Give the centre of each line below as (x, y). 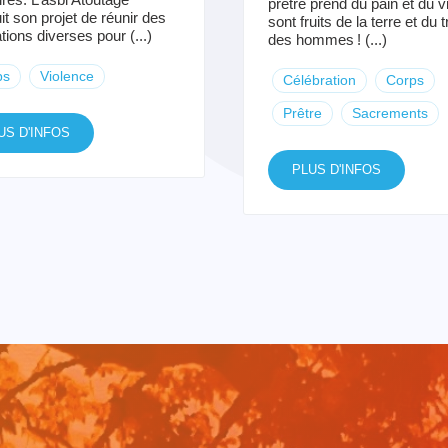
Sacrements (389, 113)
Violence (66, 76)
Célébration (319, 80)
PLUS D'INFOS (336, 170)
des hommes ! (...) (327, 40)
